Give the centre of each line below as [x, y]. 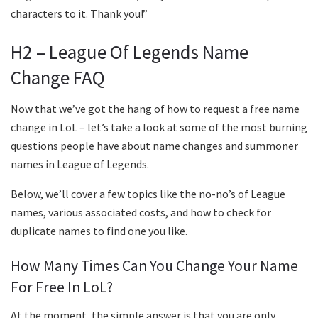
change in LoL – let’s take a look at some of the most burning [159, 127]
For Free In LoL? [62, 287]
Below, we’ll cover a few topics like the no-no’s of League [148, 194]
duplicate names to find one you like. [99, 231]
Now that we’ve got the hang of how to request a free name [155, 109]
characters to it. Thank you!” [79, 14]
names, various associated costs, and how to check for [141, 213]
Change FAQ [58, 77]
